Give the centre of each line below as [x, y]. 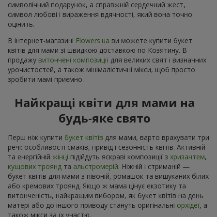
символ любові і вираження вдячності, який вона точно [100, 14]
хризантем [187, 156]
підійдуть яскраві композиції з [119, 156]
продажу [23, 60]
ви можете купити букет [151, 40]
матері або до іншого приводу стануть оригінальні [92, 205]
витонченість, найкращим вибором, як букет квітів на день [106, 195]
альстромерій [96, 166]
